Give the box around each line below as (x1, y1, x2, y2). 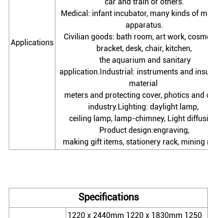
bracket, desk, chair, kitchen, (96, 44, 192, 54)
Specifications (78, 191, 139, 203)
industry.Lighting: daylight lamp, (88, 102, 200, 112)
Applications (11, 38, 54, 48)
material (128, 79, 160, 89)
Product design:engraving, (99, 126, 189, 135)
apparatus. (125, 20, 163, 30)
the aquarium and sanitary (97, 55, 191, 65)
